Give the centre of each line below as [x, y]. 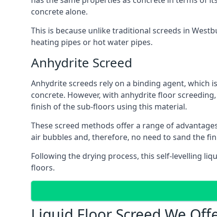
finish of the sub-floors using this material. [109, 107]
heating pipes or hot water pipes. [92, 42]
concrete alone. [59, 12]
